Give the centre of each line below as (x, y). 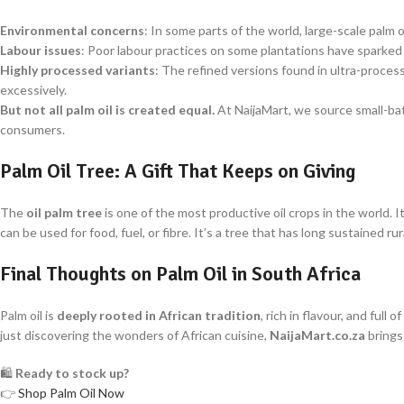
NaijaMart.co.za (317, 335)
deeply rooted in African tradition (159, 316)
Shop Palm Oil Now (71, 393)
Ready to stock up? (72, 373)
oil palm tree (64, 213)
